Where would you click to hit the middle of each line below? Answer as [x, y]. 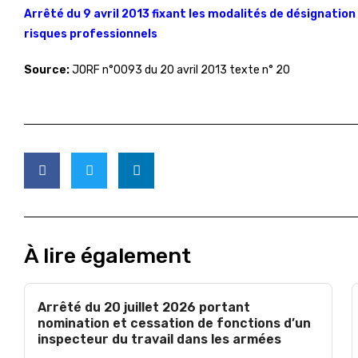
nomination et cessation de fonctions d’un [174, 323]
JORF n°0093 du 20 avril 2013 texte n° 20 [180, 70]
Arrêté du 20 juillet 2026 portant [144, 307]
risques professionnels [91, 34]
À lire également [107, 256]
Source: [47, 70]
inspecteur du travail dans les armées [159, 339]
